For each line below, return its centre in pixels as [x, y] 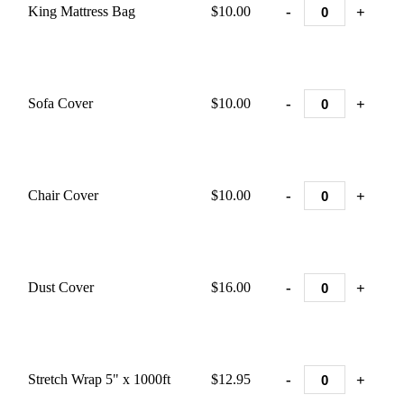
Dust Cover [61, 287]
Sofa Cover [60, 103]
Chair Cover [63, 195]
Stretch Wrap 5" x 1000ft [99, 379]
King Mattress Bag [82, 11]
